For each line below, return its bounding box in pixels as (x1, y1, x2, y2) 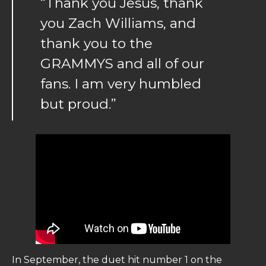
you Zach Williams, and (40, 14, 196, 31)
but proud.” (40, 95, 116, 112)
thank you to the (40, 34, 153, 52)
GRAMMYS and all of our (40, 55, 204, 72)
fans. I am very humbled (40, 75, 201, 92)
